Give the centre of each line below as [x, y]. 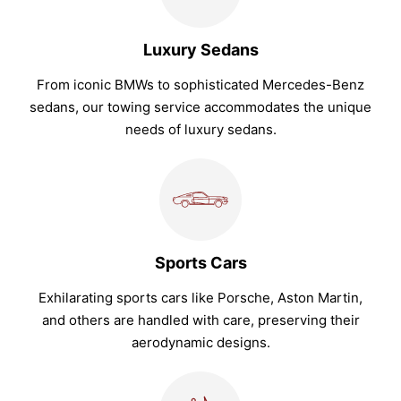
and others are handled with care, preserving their [200, 320]
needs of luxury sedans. [200, 130]
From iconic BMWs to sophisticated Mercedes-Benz [200, 85]
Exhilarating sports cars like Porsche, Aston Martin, [200, 298]
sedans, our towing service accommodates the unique [200, 107]
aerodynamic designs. [200, 343]
